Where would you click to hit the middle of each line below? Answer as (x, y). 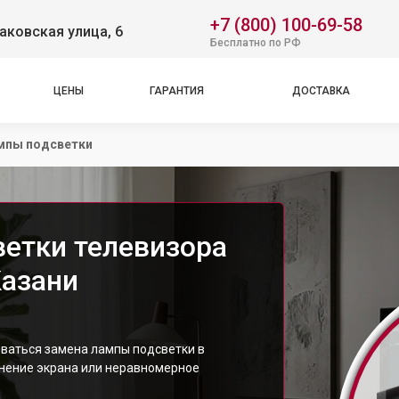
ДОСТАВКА (321, 90)
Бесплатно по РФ (256, 42)
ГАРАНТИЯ (177, 90)
